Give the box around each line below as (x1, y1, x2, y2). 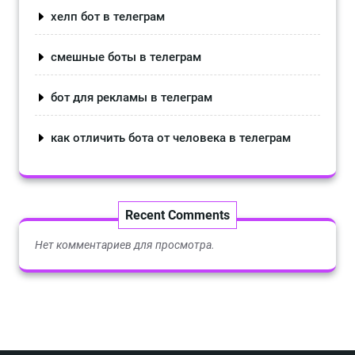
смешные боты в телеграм (51, 50, 201, 65)
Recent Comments (125, 208, 230, 223)
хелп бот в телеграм (51, 10, 165, 25)
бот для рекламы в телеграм (51, 90, 212, 105)
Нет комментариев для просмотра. (35, 239, 215, 252)
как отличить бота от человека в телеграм (51, 131, 291, 146)
